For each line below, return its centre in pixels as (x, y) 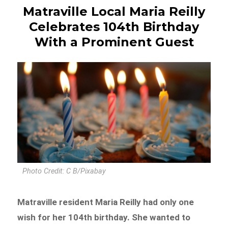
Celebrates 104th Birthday (114, 26)
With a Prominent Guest (114, 42)
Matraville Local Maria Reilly (114, 11)
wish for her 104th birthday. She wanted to (104, 218)
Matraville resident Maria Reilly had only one (106, 202)
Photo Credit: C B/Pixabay (64, 172)
